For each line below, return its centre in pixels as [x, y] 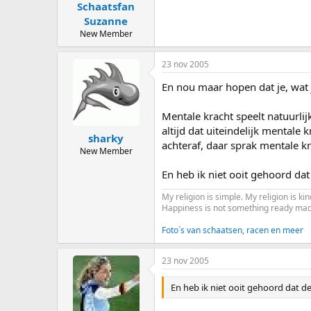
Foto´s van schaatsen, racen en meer [233, 230]
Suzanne [106, 21]
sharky [106, 138]
